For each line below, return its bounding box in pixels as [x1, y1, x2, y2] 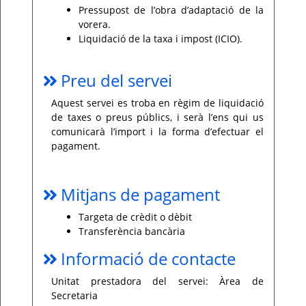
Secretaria [51, 289, 98, 302]
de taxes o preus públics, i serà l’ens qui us [51, 111, 264, 124]
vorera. [79, 18, 111, 31]
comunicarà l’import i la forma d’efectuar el [51, 125, 264, 138]
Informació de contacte [61, 247, 236, 270]
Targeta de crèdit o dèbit [79, 210, 192, 223]
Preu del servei [61, 69, 172, 92]
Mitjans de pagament [61, 183, 220, 206]
